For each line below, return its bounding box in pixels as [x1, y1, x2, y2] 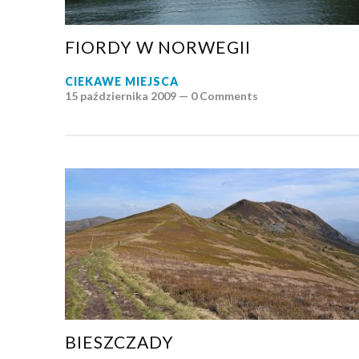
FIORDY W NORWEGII [64, 36, 251, 57]
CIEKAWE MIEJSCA [64, 74, 179, 88]
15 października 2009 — [64, 88, 191, 103]
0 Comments [190, 88, 258, 103]
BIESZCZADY [64, 331, 174, 352]
